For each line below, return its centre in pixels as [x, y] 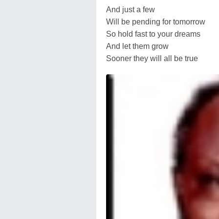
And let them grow [137, 46]
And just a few [131, 9]
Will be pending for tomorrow [156, 22]
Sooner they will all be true [152, 58]
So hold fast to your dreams [153, 34]
